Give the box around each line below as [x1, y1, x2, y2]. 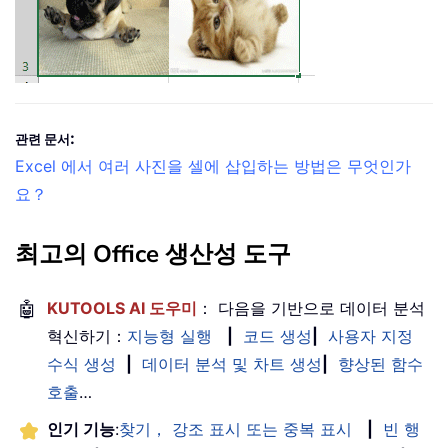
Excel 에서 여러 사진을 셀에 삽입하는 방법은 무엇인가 [15, 156, 411, 177]
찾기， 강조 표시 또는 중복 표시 [119, 419, 352, 440]
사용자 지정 [328, 326, 413, 347]
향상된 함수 [338, 354, 423, 375]
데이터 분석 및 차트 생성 [142, 354, 322, 375]
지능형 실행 [127, 326, 212, 347]
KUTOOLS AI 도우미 [47, 298, 197, 319]
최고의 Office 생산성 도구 [15, 238, 291, 271]
